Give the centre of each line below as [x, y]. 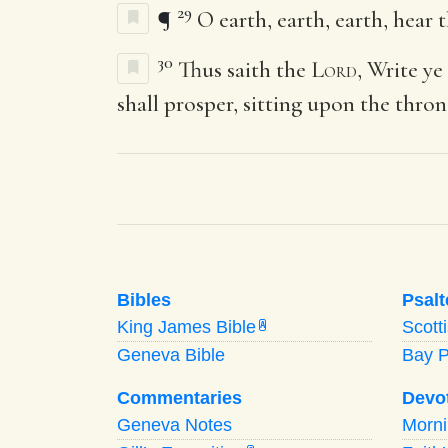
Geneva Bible [171, 354]
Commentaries [179, 397]
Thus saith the [244, 69]
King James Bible [186, 326]
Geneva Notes [174, 424]
